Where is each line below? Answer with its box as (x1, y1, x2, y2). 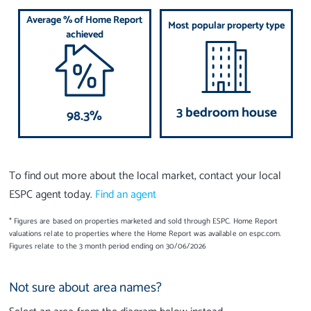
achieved (65, 26, 103, 43)
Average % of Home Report (26, 11, 143, 28)
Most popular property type (168, 17, 285, 35)
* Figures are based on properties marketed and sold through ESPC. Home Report (9, 215, 278, 228)
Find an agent (94, 185, 156, 204)
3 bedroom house (176, 101, 277, 124)
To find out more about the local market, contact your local (9, 166, 282, 185)
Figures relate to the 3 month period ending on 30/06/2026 (9, 239, 207, 253)
